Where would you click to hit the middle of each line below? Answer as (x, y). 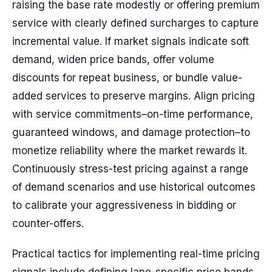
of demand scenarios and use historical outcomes (134, 187)
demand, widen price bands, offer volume (113, 59)
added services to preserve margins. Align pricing (134, 96)
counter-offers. (48, 223)
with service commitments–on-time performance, (133, 114)
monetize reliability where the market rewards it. (130, 151)
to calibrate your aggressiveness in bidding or (124, 205)
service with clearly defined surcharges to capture (135, 23)
